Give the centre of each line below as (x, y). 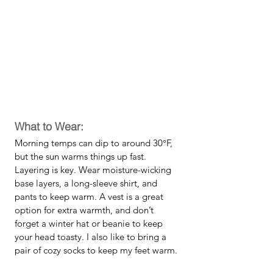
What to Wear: (49, 126)
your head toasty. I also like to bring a (92, 237)
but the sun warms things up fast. (82, 156)
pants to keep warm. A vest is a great (90, 197)
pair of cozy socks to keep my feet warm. (96, 250)
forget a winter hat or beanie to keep (90, 223)
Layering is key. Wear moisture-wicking (94, 170)
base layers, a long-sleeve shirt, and (87, 183)
